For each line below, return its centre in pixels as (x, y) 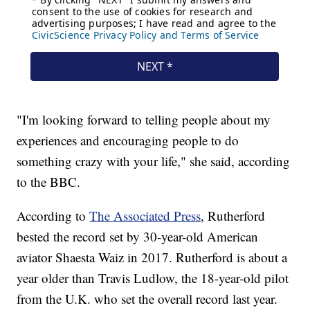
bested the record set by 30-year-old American (138, 236)
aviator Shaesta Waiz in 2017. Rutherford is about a (152, 257)
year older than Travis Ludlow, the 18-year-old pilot (153, 277)
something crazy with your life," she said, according (154, 161)
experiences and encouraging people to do (128, 140)
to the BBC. (49, 181)
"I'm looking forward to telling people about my (144, 119)
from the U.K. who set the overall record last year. (147, 298)
